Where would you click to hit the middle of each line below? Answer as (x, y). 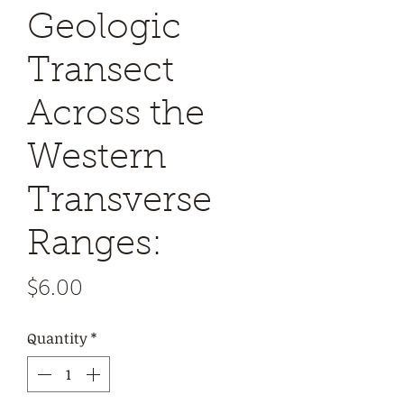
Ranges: (95, 245)
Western (96, 159)
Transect (101, 72)
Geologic (104, 29)
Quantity (57, 338)
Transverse (119, 202)
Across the (116, 115)
